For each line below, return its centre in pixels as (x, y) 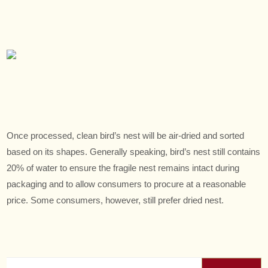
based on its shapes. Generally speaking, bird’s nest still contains (134, 152)
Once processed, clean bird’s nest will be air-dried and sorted (126, 135)
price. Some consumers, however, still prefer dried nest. (115, 200)
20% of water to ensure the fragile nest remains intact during (123, 168)
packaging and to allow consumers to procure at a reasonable (127, 184)
